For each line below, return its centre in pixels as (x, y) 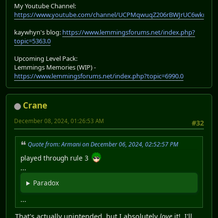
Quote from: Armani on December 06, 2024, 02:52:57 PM (103, 144)
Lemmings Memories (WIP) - (55, 67)
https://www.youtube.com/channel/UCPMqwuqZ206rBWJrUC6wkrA (112, 15)
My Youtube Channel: (45, 6)
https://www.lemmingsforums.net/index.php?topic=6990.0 (99, 76)
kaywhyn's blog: (38, 32)
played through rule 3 (55, 158)
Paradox (46, 183)
